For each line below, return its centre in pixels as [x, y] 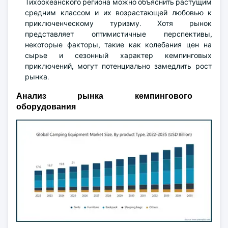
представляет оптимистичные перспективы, [118, 34]
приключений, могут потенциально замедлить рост [118, 66]
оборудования [46, 107]
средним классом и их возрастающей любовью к [118, 13]
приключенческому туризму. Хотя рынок [118, 23]
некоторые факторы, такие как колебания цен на [118, 45]
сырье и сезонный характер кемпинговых [118, 55]
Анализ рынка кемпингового [104, 96]
